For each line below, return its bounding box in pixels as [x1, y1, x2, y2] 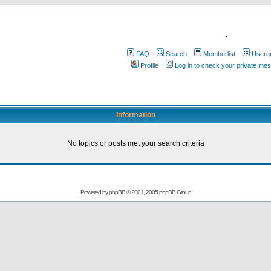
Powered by [80, 189, 109, 195]
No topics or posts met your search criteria [67, 139, 204, 148]
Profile [140, 62, 158, 69]
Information [116, 111, 155, 119]
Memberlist [203, 50, 235, 57]
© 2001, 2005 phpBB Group [125, 189, 191, 195]
